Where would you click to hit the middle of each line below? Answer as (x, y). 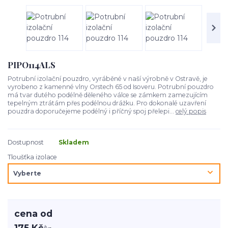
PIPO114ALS (32, 65)
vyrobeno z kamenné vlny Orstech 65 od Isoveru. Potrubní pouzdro (111, 87)
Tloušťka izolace (32, 157)
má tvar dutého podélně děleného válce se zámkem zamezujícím (108, 95)
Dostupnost (26, 142)
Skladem (74, 142)
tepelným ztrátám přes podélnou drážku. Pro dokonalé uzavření (107, 103)
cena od (34, 213)
